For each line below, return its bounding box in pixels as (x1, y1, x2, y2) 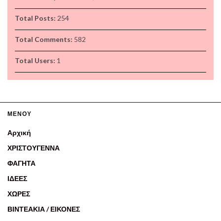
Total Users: (15, 56, 57, 65)
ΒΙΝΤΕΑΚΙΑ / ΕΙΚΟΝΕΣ (7, 205, 80, 214)
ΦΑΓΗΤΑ (7, 159, 36, 168)
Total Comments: (15, 35, 74, 44)
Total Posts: (15, 14, 57, 23)
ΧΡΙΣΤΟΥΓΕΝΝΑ (7, 144, 60, 152)
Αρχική (7, 128, 31, 137)
